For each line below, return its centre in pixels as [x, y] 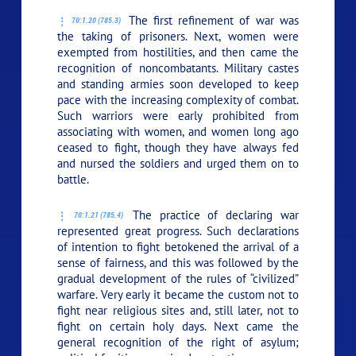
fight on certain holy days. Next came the [178, 326]
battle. [74, 179]
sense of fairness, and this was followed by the [178, 262]
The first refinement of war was [211, 20]
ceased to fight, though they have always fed [178, 147]
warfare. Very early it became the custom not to [178, 294]
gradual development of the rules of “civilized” [178, 278]
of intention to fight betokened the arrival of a [178, 246]
